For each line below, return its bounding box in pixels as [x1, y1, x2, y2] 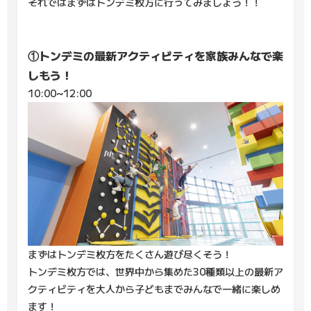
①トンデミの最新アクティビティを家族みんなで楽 [28, 47, 283, 65]
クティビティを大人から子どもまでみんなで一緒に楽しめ [28, 282, 280, 296]
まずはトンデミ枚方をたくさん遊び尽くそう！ [28, 247, 232, 262]
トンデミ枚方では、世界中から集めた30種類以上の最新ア [28, 264, 283, 279]
